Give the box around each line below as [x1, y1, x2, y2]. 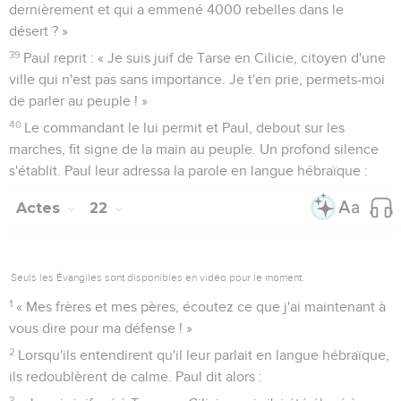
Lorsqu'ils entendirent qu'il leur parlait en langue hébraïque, [18, 347, 390, 363]
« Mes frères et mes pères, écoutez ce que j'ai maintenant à [16, 299, 387, 314]
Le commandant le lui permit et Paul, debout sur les [24, 120, 346, 135]
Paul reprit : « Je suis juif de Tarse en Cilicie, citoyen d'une [23, 50, 387, 65]
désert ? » [9, 23, 68, 38]
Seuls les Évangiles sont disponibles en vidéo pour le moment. [11, 270, 304, 284]
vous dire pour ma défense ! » [9, 320, 192, 336]
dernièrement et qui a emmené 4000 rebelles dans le [9, 2, 344, 17]
